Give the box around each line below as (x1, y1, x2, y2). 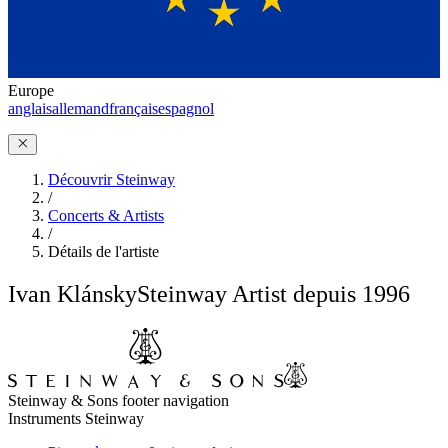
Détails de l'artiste (48, 242, 159, 260)
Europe (8, 81, 54, 99)
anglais (8, 99, 52, 117)
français (109, 99, 158, 117)
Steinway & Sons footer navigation (8, 391, 229, 409)
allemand (52, 99, 109, 117)
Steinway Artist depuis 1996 (137, 280, 410, 307)
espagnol (158, 99, 214, 117)
